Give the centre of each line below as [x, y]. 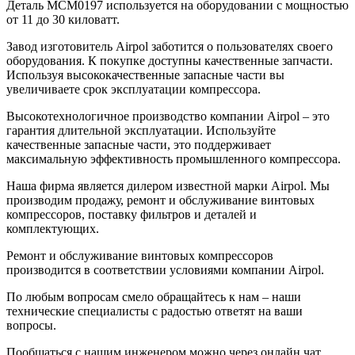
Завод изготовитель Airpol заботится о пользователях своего [170, 46]
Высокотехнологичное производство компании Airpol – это [168, 116]
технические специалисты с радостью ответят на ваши [155, 311]
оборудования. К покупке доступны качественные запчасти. [170, 60]
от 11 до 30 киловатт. [63, 19]
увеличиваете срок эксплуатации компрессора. [134, 89]
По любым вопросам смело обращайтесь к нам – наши [154, 296]
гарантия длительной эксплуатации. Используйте [141, 130]
